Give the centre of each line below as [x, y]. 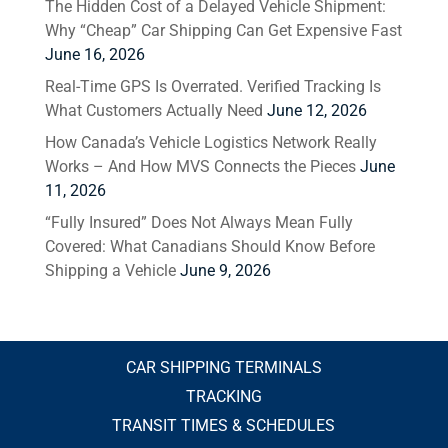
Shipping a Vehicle [110, 270]
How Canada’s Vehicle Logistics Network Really [210, 142]
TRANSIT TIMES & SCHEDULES [224, 425]
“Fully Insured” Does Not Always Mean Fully [198, 222]
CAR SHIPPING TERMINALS [223, 367]
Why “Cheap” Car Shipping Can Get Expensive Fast [223, 30]
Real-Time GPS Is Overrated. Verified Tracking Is [212, 86]
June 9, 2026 [225, 270]
